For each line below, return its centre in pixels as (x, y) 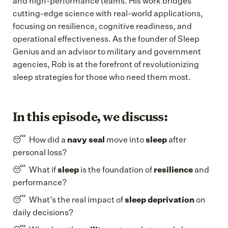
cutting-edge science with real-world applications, (108, 14)
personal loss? (40, 153)
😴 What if (35, 170)
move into (125, 140)
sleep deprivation (160, 200)
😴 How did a (40, 140)
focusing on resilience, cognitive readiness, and (102, 27)
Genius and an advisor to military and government (107, 52)
